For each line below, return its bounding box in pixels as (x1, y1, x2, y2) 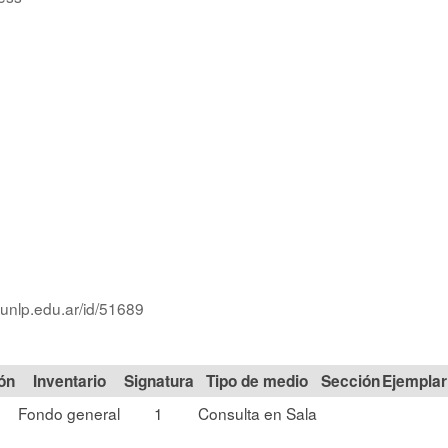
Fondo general (18, 402, 120, 424)
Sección (321, 370, 380, 392)
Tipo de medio (206, 370, 308, 392)
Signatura (123, 370, 194, 392)
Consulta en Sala (197, 402, 317, 424)
